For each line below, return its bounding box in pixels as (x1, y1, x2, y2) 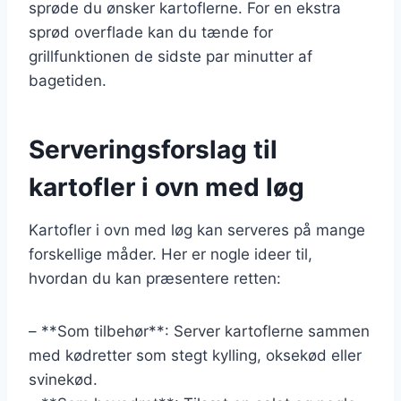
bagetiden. (29, 71, 107, 90)
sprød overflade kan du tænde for (29, 22, 273, 41)
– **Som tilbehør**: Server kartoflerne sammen (29, 321, 370, 340)
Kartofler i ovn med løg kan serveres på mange (29, 220, 365, 239)
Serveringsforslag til (29, 133, 277, 165)
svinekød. (29, 370, 98, 388)
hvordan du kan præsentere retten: (29, 269, 281, 287)
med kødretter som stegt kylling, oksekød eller (29, 346, 362, 364)
